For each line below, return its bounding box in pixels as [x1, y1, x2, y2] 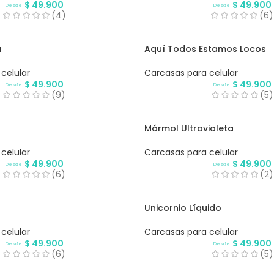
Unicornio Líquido [144, 202, 221, 215]
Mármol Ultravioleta [144, 122, 234, 135]
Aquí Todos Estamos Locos [144, 43, 266, 56]
